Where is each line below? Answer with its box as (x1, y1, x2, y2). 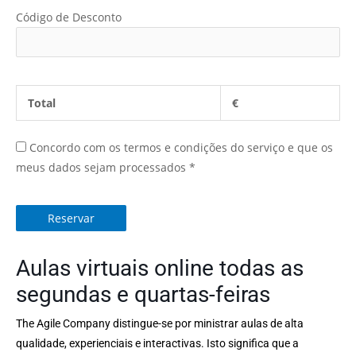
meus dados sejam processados (16, 159, 189, 175)
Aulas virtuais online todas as (16, 254, 304, 281)
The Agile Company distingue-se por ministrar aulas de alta (16, 316, 304, 330)
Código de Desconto (16, 9, 122, 25)
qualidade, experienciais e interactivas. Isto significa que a (16, 336, 299, 350)
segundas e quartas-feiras (16, 281, 270, 308)
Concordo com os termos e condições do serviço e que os (29, 139, 333, 155)
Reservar (48, 210, 95, 226)
